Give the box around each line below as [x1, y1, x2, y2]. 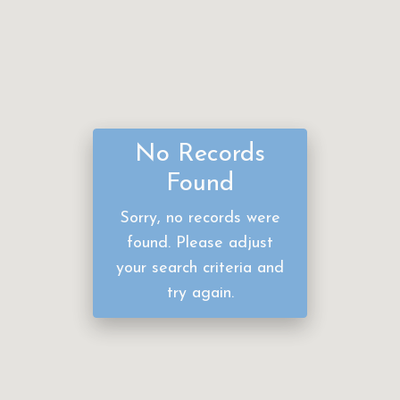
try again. [166, 285, 234, 303]
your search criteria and [116, 260, 284, 278]
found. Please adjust [127, 235, 273, 253]
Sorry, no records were [120, 210, 280, 228]
